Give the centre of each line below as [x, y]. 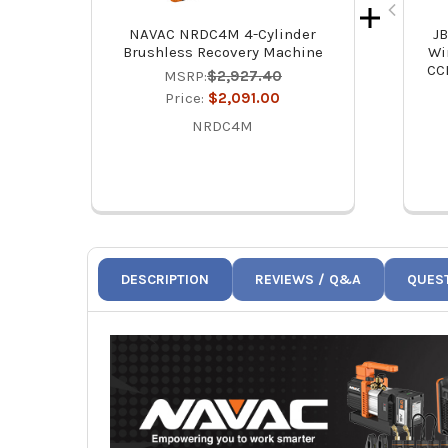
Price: [187, 98]
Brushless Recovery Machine [222, 52]
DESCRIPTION [165, 280]
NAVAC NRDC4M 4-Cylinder [223, 34]
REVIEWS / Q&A [308, 280]
